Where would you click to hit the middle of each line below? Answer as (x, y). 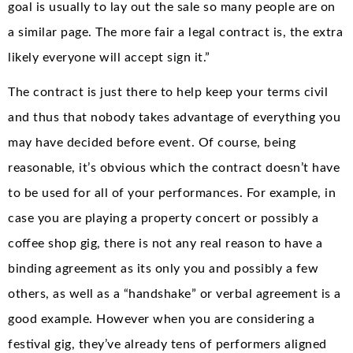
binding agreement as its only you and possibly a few (163, 268)
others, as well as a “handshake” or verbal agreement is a (175, 294)
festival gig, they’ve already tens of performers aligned (167, 344)
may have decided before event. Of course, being (152, 142)
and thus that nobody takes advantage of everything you (174, 117)
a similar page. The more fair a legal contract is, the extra (175, 32)
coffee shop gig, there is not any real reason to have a (165, 243)
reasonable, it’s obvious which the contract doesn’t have (174, 167)
